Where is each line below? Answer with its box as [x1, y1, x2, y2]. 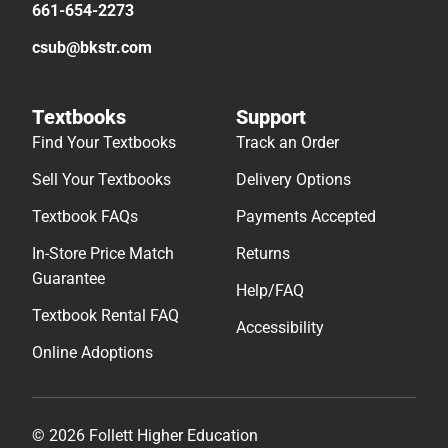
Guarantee [32, 269, 105, 289]
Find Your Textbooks [32, 133, 176, 153]
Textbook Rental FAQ [32, 306, 179, 326]
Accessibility [236, 318, 324, 338]
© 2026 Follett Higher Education [32, 426, 258, 446]
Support [236, 105, 306, 130]
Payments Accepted [236, 207, 376, 227]
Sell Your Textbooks [32, 170, 171, 190]
